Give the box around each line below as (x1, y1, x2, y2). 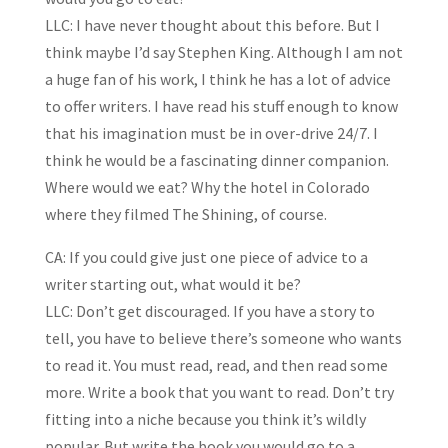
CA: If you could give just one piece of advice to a (44, 247, 368, 268)
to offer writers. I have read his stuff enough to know (44, 96, 398, 117)
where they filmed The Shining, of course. (44, 204, 327, 225)
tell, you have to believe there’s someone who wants (44, 328, 402, 349)
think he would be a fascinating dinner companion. (44, 150, 389, 171)
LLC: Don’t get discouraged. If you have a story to (44, 301, 375, 322)
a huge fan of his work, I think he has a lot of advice (44, 69, 391, 90)
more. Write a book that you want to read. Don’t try (44, 382, 394, 403)
